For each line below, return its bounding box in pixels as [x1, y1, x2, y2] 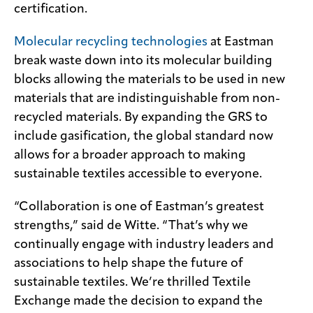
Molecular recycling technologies [14, 35, 208, 48]
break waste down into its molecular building [14, 54, 272, 67]
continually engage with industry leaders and [14, 238, 274, 251]
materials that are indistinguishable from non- [14, 92, 280, 105]
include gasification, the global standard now [14, 129, 273, 143]
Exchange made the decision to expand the [14, 294, 263, 307]
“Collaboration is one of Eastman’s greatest [14, 200, 264, 213]
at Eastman [208, 35, 274, 48]
